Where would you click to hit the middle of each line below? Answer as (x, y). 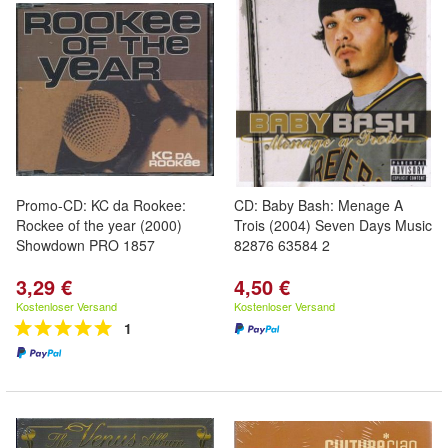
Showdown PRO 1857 (85, 245)
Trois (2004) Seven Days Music (333, 225)
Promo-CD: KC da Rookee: (101, 205)
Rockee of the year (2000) (99, 225)
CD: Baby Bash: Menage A (318, 205)
